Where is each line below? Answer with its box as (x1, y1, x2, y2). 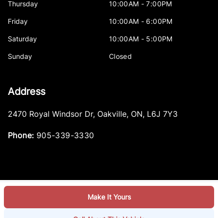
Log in (69, 194, 85, 201)
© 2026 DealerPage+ (97, 194, 155, 201)
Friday (8, 17, 28, 26)
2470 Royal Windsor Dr (8, 109, 93, 119)
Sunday (8, 52, 32, 61)
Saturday (8, 35, 37, 43)
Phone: (8, 130, 34, 141)
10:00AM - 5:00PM (109, 35, 173, 43)
